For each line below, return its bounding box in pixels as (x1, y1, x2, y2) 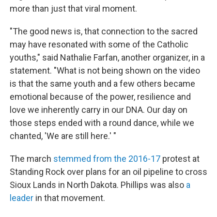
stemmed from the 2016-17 (53, 153, 160, 164)
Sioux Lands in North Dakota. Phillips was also (10, 179, 186, 190)
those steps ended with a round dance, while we (10, 117, 194, 128)
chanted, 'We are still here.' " (10, 130, 116, 141)
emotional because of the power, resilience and (10, 91, 191, 102)
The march (10, 153, 53, 164)
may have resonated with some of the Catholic (10, 39, 188, 49)
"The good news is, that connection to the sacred (10, 26, 198, 36)
